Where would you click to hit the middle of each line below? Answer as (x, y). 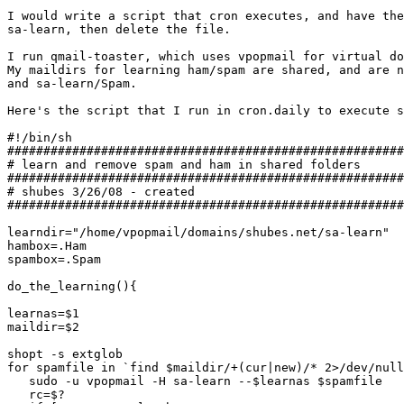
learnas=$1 (43, 314)
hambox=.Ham (47, 246)
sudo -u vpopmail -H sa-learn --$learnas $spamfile (195, 381)
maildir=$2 (43, 327)
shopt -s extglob (65, 354)
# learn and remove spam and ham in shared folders (184, 165)
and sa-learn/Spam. (72, 84)
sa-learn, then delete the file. (119, 30)
